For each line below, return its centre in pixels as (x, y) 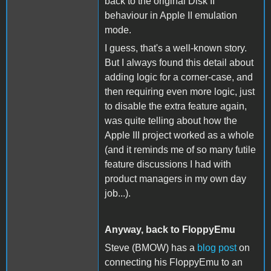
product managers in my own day (175, 178)
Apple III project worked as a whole (179, 135)
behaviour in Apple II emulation (171, 15)
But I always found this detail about (179, 62)
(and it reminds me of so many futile (180, 149)
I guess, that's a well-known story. (176, 48)
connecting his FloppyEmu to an (174, 262)
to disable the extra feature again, (176, 106)
